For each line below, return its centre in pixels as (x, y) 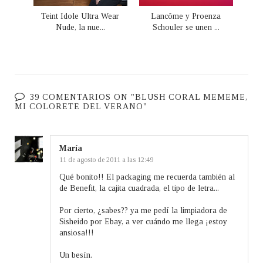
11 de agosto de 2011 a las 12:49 (106, 159)
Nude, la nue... (80, 27)
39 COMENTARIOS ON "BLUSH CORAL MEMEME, (139, 97)
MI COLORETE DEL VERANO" (81, 106)
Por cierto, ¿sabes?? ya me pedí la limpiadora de (143, 210)
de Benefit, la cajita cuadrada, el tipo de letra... (139, 188)
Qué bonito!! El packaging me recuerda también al (147, 177)
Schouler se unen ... (186, 27)
